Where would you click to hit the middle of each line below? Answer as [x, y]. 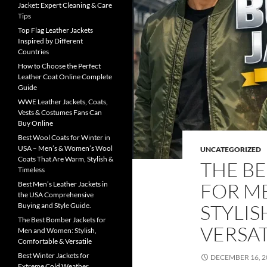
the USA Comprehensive [56, 195]
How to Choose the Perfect [59, 66]
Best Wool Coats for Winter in [64, 137]
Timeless [31, 170]
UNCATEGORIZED [231, 149]
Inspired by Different [50, 41]
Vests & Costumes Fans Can [60, 112]
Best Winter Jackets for [54, 255]
